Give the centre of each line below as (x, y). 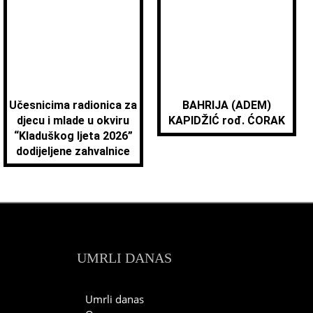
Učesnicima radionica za (73, 105)
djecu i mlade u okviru (73, 121)
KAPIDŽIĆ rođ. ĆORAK (226, 121)
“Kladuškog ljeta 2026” (73, 136)
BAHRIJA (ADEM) (226, 105)
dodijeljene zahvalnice (73, 152)
